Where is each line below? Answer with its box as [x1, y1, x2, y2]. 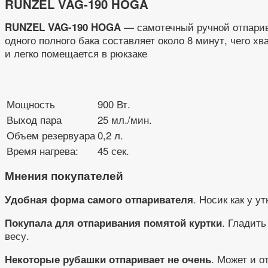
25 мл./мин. [98, 112, 152, 127]
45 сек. [98, 143, 129, 159]
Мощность [7, 96, 55, 112]
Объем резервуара [7, 127, 95, 143]
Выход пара [7, 112, 62, 127]
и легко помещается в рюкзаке [5, 45, 147, 61]
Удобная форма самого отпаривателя [5, 191, 193, 206]
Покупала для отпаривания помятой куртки [5, 215, 222, 230]
